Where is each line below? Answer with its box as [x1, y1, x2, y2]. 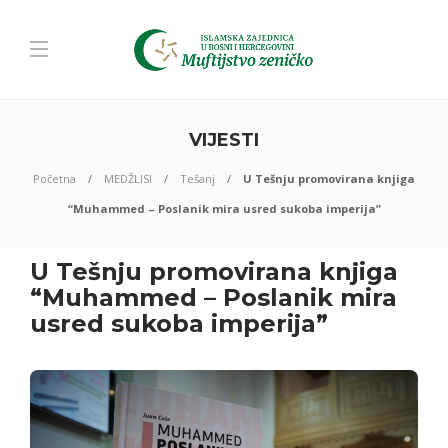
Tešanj [180, 171, 215, 186]
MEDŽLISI [104, 171, 152, 186]
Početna [33, 171, 76, 186]
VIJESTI [189, 129, 259, 151]
